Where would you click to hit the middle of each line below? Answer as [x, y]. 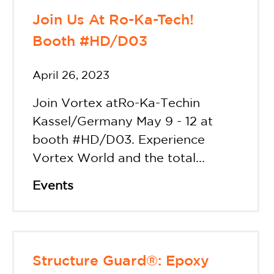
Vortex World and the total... [119, 159]
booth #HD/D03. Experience [119, 140]
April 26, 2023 [71, 76]
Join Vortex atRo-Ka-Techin [116, 104]
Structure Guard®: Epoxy [121, 262]
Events [53, 186]
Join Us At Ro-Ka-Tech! [113, 21]
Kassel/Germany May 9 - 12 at [123, 122]
